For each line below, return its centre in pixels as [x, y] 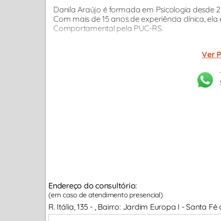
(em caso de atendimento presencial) [106, 195]
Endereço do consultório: [93, 185]
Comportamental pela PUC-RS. [108, 28]
